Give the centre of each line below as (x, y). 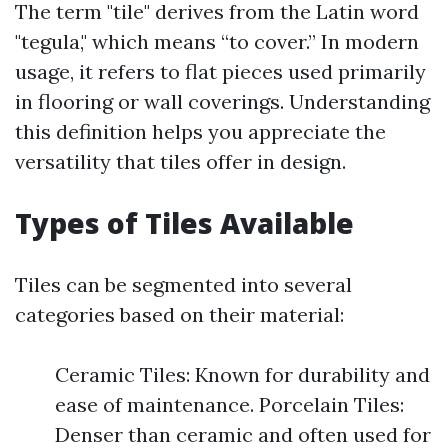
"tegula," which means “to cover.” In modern (217, 41)
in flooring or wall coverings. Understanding (222, 101)
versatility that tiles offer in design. (180, 161)
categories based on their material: (179, 314)
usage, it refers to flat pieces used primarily (220, 71)
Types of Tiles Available (184, 223)
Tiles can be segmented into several (183, 284)
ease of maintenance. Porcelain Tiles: (229, 404)
